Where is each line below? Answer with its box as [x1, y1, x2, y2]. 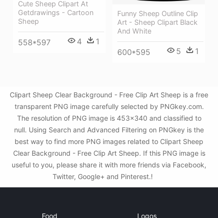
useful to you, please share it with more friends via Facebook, [12, 161, 206, 169]
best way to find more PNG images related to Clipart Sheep [15, 137, 203, 145]
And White [117, 26, 151, 35]
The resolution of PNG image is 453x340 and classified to [17, 114, 201, 122]
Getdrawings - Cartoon [18, 8, 93, 17]
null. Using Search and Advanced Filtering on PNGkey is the [14, 126, 204, 134]
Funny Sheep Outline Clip [117, 9, 198, 18]
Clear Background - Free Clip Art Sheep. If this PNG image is [13, 149, 205, 157]
